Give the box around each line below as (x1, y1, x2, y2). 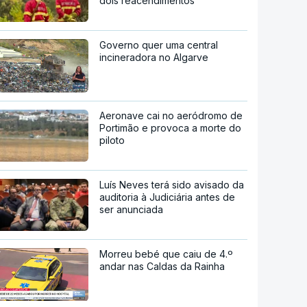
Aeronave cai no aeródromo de (99, 110, 243, 121)
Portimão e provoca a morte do (99, 122, 242, 134)
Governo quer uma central (99, 39, 219, 51)
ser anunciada (99, 203, 164, 215)
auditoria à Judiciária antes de (99, 191, 236, 203)
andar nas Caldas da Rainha (99, 260, 225, 272)
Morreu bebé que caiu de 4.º (99, 247, 234, 260)
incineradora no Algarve (99, 51, 209, 64)
